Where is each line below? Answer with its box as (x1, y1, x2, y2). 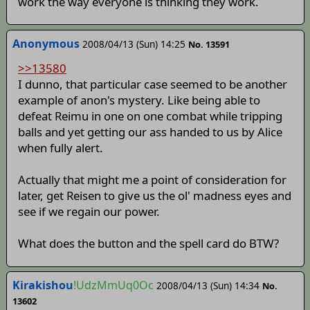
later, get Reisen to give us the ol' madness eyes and (17, 188, 291, 204)
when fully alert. (17, 140, 103, 156)
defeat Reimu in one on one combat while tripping (17, 108, 282, 125)
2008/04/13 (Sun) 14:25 (82, 37, 185, 51)
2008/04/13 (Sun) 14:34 (156, 279, 259, 293)
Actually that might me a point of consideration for (17, 172, 286, 188)
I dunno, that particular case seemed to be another (17, 76, 287, 93)
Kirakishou (12, 277, 73, 293)
